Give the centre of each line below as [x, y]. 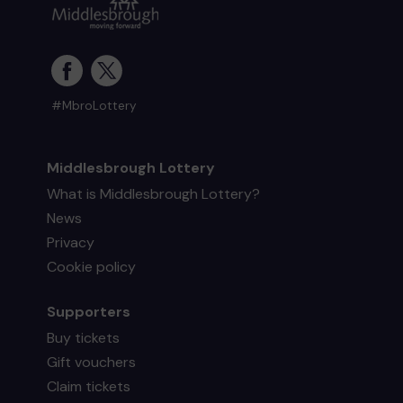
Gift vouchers [92, 362]
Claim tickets [89, 386]
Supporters [89, 311]
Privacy [71, 242]
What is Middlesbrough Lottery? [154, 193]
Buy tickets [84, 337]
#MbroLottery [94, 105]
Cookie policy [92, 266]
